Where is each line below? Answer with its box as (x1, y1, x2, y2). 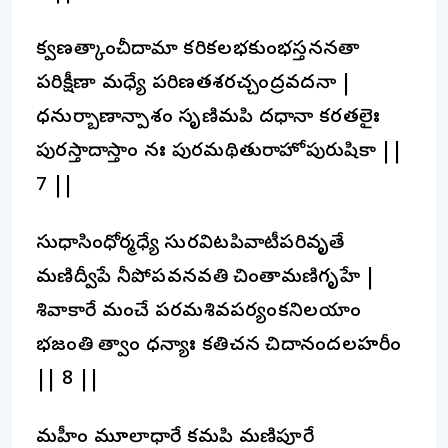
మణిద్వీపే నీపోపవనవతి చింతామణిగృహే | (36, 265, 376, 291)
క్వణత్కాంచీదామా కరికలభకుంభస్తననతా (36, 37, 361, 63)
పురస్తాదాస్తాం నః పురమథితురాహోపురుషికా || (36, 139, 403, 165)
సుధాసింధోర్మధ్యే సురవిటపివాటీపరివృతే (36, 231, 345, 257)
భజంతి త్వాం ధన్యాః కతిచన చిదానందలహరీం (36, 333, 402, 359)
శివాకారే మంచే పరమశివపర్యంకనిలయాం (36, 299, 362, 325)
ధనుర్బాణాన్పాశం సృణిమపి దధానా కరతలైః (36, 105, 381, 131)
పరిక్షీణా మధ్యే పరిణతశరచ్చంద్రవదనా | (36, 71, 352, 97)
